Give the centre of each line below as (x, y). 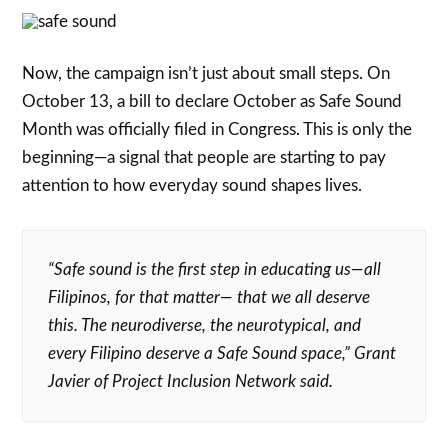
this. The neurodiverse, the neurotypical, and (205, 325)
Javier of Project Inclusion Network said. (191, 381)
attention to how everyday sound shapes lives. (192, 185)
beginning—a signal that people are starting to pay (204, 157)
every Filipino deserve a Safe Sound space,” (201, 353)
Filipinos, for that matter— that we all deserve (209, 297)
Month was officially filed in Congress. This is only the (217, 129)
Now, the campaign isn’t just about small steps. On (206, 73)
